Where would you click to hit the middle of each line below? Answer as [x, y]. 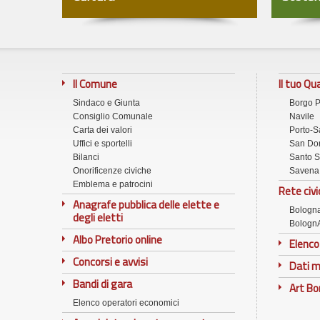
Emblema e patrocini [113, 184]
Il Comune [95, 84]
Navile [302, 116]
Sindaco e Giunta [106, 102]
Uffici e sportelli [102, 143]
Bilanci [86, 157]
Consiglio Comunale [113, 116]
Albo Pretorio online [117, 239]
